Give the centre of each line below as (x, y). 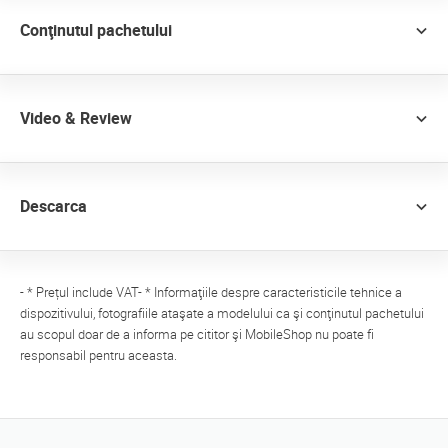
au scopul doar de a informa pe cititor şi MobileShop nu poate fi (197, 334)
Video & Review (76, 118)
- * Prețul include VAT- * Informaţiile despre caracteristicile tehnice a (211, 292)
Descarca (53, 206)
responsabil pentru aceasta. (98, 355)
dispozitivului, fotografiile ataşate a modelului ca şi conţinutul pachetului (222, 313)
